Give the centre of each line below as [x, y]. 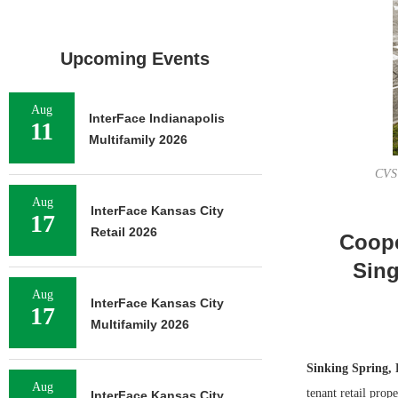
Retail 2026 [124, 232]
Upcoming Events [135, 59]
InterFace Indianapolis [157, 118]
